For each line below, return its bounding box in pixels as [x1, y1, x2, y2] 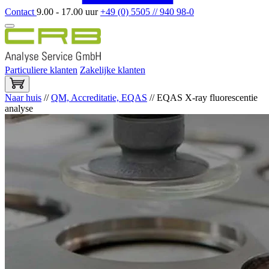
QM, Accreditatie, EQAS [51, 92, 147, 103]
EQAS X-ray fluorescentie [157, 92, 258, 103]
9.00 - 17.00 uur [37, 6, 100, 17]
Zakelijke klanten [80, 64, 145, 75]
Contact [5, 6, 37, 17]
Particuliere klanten [5, 64, 77, 75]
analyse [5, 103, 33, 114]
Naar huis [5, 92, 41, 103]
